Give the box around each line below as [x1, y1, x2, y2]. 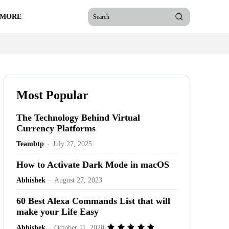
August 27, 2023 [54, 176, 102, 184]
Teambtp [16, 140, 44, 148]
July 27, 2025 [52, 140, 92, 148]
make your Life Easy [16, 207, 99, 217]
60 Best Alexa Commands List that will [16, 196, 170, 206]
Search [93, 13, 109, 20]
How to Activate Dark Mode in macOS [16, 159, 169, 170]
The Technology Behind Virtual [16, 112, 140, 123]
